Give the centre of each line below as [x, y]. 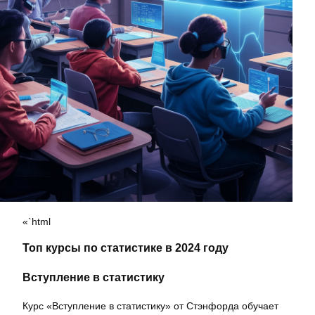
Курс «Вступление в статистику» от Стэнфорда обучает [150, 306]
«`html [37, 222]
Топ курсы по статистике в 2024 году [126, 247]
